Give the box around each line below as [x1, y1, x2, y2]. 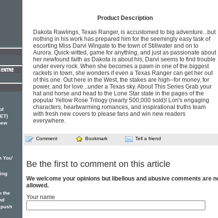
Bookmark [85, 136, 108, 141]
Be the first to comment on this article [26, 159, 170, 169]
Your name [26, 194, 55, 201]
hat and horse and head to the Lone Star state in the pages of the [33, 90, 204, 97]
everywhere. [33, 117, 66, 124]
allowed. [26, 182, 49, 189]
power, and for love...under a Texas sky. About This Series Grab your [33, 83, 212, 90]
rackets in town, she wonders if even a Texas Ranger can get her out [33, 70, 213, 76]
